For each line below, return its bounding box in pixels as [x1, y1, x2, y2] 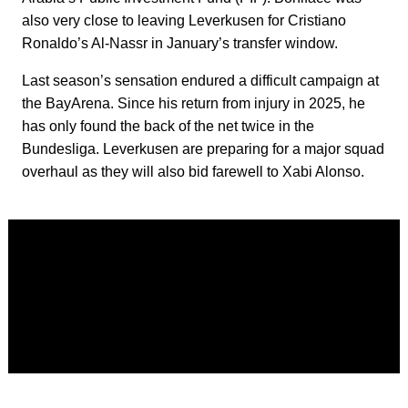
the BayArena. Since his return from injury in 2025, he [22, 96, 365, 112]
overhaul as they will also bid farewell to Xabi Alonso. [22, 164, 364, 180]
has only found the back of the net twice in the [22, 118, 314, 135]
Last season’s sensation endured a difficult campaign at [22, 73, 379, 89]
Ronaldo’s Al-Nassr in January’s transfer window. [22, 36, 338, 52]
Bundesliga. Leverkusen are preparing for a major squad [22, 141, 384, 158]
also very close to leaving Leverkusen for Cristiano [22, 13, 346, 29]
